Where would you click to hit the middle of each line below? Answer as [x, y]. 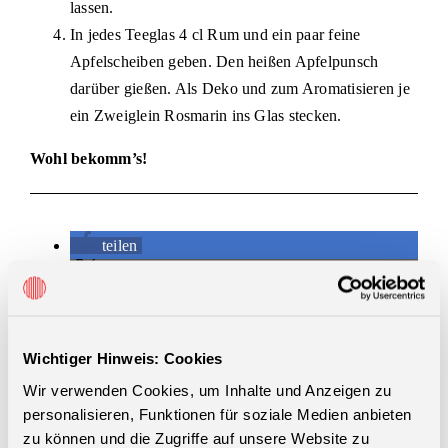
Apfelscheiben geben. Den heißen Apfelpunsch [224, 61]
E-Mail [125, 357]
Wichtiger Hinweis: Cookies [123, 358]
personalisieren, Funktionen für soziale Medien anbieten [217, 413]
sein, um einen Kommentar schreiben [293, 424]
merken [126, 301]
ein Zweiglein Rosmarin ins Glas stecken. [206, 115]
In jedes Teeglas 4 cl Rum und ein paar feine [215, 34]
